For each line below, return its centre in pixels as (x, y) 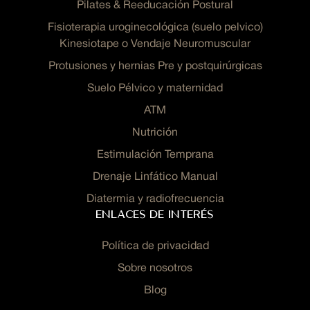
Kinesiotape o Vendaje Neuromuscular (155, 44)
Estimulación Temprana (155, 155)
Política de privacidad (155, 246)
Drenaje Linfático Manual (155, 177)
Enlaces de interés (155, 216)
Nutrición (155, 133)
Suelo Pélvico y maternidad (155, 89)
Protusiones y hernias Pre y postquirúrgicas (155, 66)
